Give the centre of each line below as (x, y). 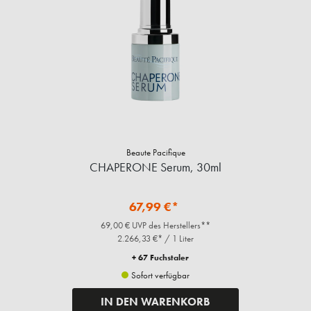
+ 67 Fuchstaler (160, 257)
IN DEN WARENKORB (155, 301)
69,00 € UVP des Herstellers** (155, 225)
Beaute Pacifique (155, 152)
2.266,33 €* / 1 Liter (155, 238)
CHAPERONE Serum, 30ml (155, 167)
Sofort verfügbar (159, 275)
